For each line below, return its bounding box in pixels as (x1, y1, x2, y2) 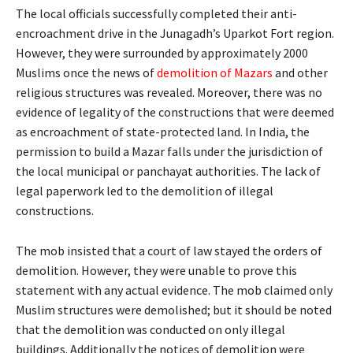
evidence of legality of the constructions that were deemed (16, 103, 334, 120)
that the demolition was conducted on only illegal (16, 321, 285, 337)
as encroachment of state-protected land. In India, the (16, 123, 310, 139)
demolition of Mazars (157, 64, 273, 80)
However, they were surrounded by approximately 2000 (16, 44, 308, 61)
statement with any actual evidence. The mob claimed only (16, 281, 333, 298)
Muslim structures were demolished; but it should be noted (16, 301, 332, 318)
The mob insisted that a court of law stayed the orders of (16, 242, 322, 258)
